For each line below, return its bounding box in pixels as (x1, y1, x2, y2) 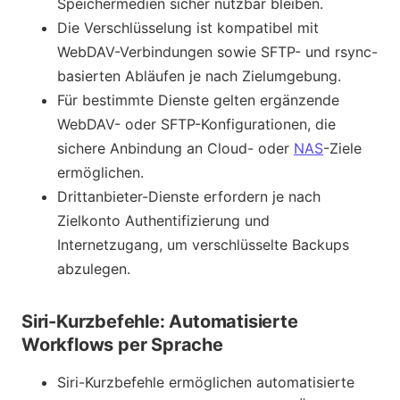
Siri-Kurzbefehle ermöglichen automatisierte (57, 372, 354, 391)
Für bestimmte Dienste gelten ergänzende (57, 90, 339, 109)
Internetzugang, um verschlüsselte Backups (57, 235, 349, 254)
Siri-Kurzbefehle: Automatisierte (21, 310, 298, 332)
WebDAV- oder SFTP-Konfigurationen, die (57, 114, 336, 133)
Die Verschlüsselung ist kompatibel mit (57, 18, 319, 37)
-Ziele (323, 138, 362, 157)
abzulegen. (57, 259, 130, 278)
